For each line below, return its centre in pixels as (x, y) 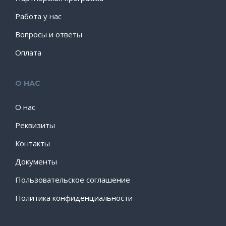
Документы (36, 161)
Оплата (28, 52)
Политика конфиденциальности (74, 198)
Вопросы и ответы (49, 34)
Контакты (33, 143)
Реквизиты (35, 125)
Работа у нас (38, 16)
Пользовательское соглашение (73, 180)
